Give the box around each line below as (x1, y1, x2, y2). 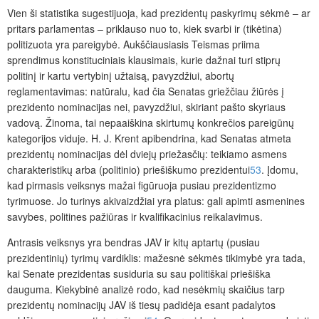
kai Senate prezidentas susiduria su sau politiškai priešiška (7, 266, 271, 281)
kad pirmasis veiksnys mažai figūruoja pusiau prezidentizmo (7, 177, 276, 192)
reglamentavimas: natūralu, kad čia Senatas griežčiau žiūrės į (7, 83, 284, 98)
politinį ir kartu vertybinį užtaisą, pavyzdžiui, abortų (7, 68, 234, 83)
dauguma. (7, 281, 56, 296)
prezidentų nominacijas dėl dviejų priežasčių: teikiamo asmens (7, 146, 287, 161)
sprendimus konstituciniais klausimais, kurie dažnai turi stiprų (7, 52, 281, 67)
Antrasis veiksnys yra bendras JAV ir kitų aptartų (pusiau (7, 234, 260, 249)
